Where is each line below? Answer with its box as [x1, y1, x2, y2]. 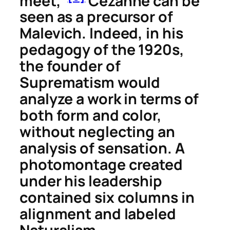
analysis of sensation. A [20, 138, 185, 159]
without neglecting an [20, 122, 175, 142]
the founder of [20, 56, 121, 76]
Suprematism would [20, 72, 161, 93]
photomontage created [20, 155, 183, 175]
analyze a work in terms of [20, 89, 199, 109]
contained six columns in [20, 187, 195, 208]
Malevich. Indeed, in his [20, 23, 183, 44]
